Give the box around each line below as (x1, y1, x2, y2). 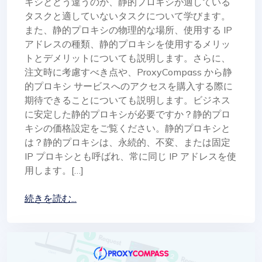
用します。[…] (25, 164, 84, 176)
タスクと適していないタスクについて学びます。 (25, 9, 230, 22)
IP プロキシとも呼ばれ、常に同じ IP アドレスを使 (25, 150, 236, 162)
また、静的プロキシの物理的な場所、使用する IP (25, 23, 232, 36)
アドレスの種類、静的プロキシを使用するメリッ (25, 37, 230, 50)
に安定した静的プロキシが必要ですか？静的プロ (25, 108, 230, 120)
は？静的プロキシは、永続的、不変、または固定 (25, 136, 230, 148)
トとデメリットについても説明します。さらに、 (25, 51, 230, 64)
